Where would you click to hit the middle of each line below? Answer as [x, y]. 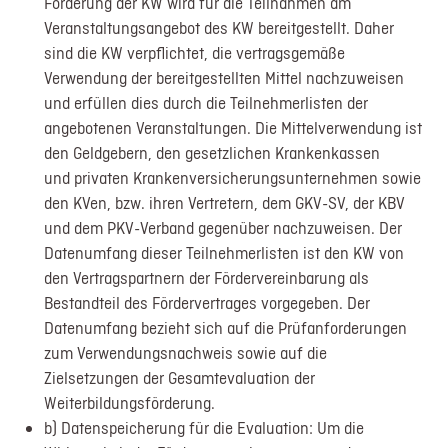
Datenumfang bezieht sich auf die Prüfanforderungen [226, 328]
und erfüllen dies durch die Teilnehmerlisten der [206, 103]
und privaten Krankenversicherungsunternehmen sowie [233, 178]
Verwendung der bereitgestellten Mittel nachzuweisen [224, 78]
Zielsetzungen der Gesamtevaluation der [180, 378]
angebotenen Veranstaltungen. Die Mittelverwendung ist [233, 128]
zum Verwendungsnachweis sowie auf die [186, 353]
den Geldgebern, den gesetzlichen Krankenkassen [212, 153]
